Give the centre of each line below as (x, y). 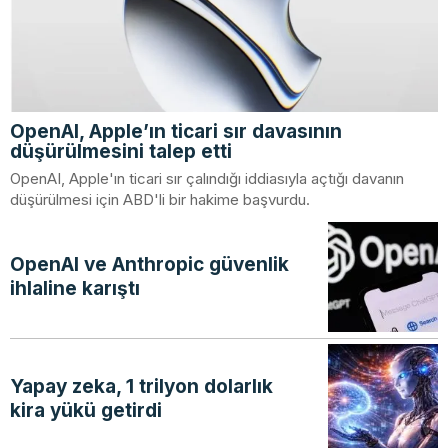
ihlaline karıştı (75, 288)
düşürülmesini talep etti (121, 151)
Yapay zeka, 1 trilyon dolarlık (141, 386)
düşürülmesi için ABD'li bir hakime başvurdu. (160, 199)
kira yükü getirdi (86, 410)
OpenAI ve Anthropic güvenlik (149, 264)
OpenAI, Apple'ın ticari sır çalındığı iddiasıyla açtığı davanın (207, 178)
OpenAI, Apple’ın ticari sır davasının (176, 131)
